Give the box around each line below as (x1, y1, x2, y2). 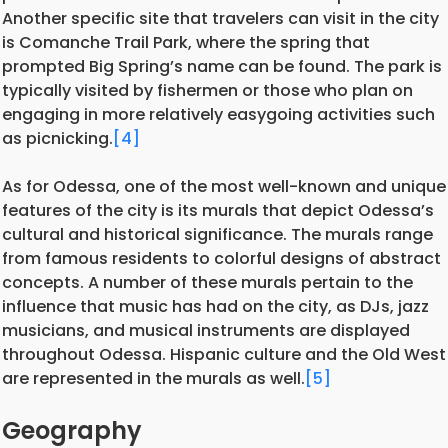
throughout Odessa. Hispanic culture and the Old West (2, 342, 446, 366)
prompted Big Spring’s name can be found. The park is (2, 54, 442, 78)
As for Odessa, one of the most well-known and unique (2, 174, 446, 198)
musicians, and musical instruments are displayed (2, 318, 410, 342)
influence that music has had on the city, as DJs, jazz (2, 294, 429, 318)
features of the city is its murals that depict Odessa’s (2, 198, 434, 222)
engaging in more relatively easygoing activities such (2, 102, 435, 126)
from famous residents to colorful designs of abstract (2, 246, 441, 270)
